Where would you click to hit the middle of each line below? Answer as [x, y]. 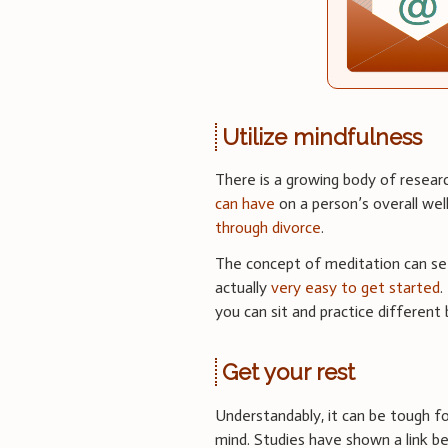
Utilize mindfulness [321, 136]
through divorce [268, 228]
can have [245, 204]
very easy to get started [356, 288]
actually [243, 288]
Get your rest [288, 372]
